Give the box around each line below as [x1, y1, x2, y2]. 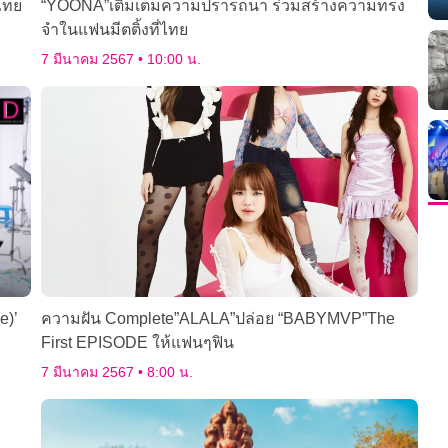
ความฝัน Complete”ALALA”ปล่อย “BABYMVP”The [40, 310, 395, 328]
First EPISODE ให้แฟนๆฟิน [40, 334, 234, 352]
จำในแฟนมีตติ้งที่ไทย [40, 21, 188, 39]
